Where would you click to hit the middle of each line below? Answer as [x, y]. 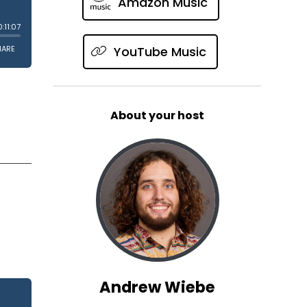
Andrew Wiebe [158, 287]
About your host [158, 115]
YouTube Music [160, 51]
